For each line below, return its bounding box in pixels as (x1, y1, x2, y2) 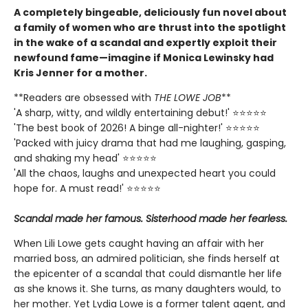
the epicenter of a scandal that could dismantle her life (14, 267, 282, 281)
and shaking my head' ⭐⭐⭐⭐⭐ (14, 151, 157, 166)
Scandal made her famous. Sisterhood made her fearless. (14, 212, 287, 226)
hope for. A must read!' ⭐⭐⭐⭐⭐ (14, 181, 161, 196)
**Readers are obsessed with (14, 91, 154, 105)
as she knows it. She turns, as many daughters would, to (14, 282, 281, 296)
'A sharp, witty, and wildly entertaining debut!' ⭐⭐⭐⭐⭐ (14, 106, 267, 120)
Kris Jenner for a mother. (14, 66, 147, 80)
